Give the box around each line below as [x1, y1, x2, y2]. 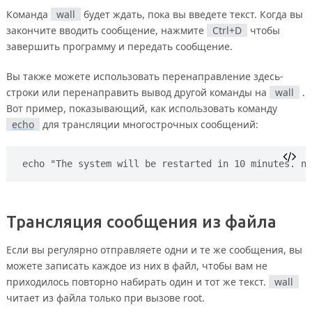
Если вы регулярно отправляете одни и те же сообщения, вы [6, 242, 302, 256]
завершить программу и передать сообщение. [6, 39, 233, 53]
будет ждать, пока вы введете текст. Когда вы [80, 7, 303, 21]
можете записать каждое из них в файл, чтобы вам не [6, 258, 267, 272]
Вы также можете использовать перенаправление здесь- [6, 69, 283, 83]
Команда [6, 7, 51, 21]
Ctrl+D [212, 23, 242, 37]
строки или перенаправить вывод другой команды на [6, 85, 270, 99]
